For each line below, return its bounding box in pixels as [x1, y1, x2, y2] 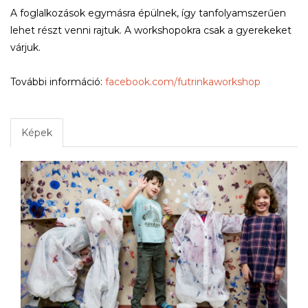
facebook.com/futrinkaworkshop [105, 76, 261, 88]
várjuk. [10, 41, 41, 54]
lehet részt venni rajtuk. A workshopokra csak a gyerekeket [10, 24, 291, 36]
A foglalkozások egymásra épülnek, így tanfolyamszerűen [10, 7, 286, 19]
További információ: [10, 76, 105, 88]
